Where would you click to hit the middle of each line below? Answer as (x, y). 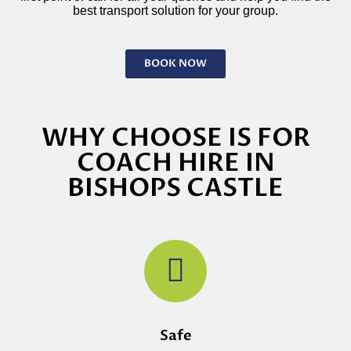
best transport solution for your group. (175, 10)
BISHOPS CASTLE (175, 188)
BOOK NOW (175, 63)
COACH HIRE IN (175, 163)
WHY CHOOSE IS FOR (175, 138)
